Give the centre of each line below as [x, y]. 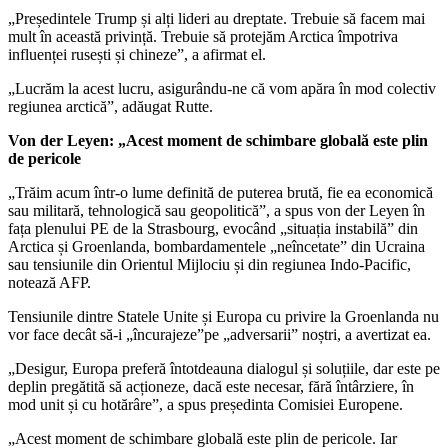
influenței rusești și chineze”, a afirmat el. [137, 54]
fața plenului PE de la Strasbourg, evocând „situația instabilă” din [213, 228]
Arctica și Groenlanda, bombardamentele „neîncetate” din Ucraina [216, 246]
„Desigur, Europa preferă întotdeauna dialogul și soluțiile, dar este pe [224, 368]
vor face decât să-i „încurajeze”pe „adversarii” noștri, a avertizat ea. [219, 334]
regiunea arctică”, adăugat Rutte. [110, 106]
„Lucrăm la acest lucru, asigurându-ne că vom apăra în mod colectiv [222, 88]
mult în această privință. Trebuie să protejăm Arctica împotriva [203, 36]
